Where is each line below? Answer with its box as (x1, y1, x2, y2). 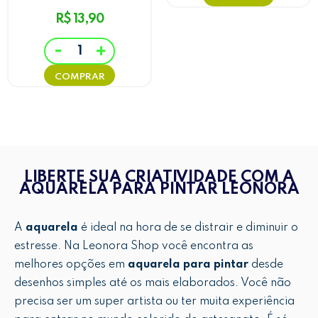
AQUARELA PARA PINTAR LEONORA (18, 182, 300, 198)
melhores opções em (14, 258, 128, 270)
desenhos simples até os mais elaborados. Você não (14, 277, 291, 289)
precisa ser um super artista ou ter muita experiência (14, 295, 295, 307)
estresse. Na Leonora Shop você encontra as (14, 240, 253, 252)
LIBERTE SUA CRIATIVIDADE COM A (23, 170, 295, 186)
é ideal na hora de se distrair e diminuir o (78, 221, 298, 234)
